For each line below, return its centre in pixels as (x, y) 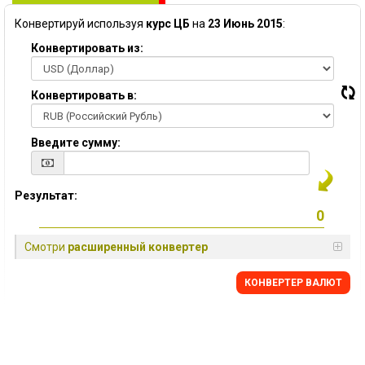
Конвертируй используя (80, 24)
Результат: (46, 196)
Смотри (46, 247)
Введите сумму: (76, 143)
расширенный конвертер (138, 247)
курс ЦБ (168, 24)
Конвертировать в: (84, 95)
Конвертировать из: (87, 48)
